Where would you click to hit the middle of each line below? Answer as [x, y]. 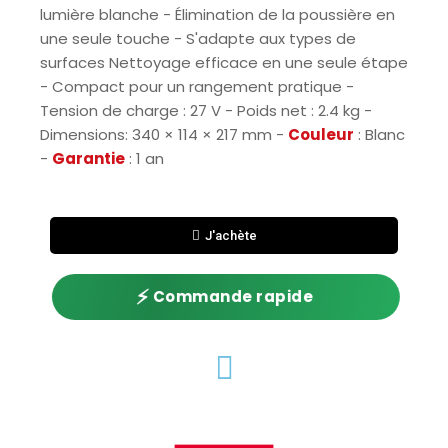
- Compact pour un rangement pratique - [197, 86]
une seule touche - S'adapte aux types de [198, 38]
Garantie [88, 158]
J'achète [230, 235]
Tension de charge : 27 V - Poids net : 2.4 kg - [206, 110]
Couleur [321, 134]
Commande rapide [233, 296]
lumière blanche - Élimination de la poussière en [217, 14]
